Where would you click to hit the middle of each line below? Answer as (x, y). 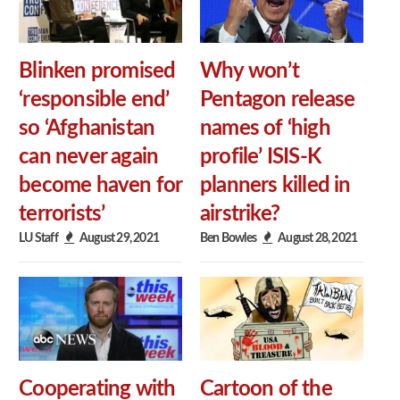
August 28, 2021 (318, 237)
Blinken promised (97, 71)
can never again (89, 157)
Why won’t (250, 71)
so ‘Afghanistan (87, 128)
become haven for (100, 185)
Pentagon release (278, 100)
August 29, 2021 (119, 237)
